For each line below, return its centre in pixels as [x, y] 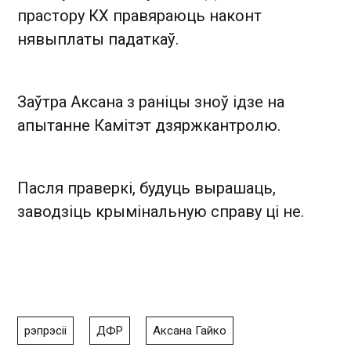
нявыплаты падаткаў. [98, 39]
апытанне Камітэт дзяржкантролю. [149, 125]
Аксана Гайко [190, 331]
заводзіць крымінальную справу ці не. [161, 212]
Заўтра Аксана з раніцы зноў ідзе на [151, 102]
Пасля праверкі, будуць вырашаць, [147, 188]
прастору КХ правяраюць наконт [139, 16]
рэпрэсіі [45, 331]
